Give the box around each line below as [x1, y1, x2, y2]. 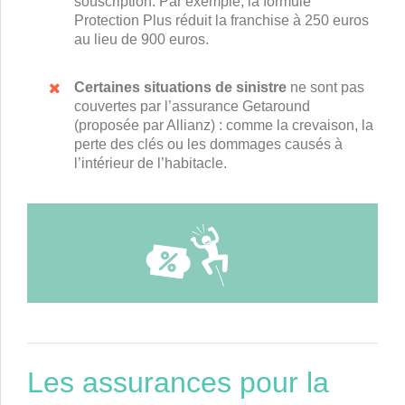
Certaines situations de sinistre [74, 80, 287, 96]
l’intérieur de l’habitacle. [74, 155, 227, 172]
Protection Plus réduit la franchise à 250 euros [74, 13, 369, 29]
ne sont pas [287, 80, 364, 96]
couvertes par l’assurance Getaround [74, 99, 310, 115]
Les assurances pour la [27, 366, 329, 400]
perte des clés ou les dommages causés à [74, 137, 343, 153]
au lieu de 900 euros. [74, 32, 209, 48]
